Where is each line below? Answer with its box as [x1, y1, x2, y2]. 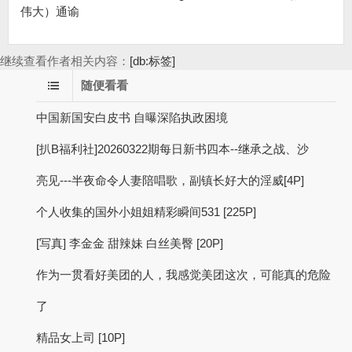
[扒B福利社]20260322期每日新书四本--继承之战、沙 [36, 142, 309, 156]
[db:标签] [130, 54, 175, 68]
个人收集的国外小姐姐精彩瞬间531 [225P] [36, 205, 256, 218]
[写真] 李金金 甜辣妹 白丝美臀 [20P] [36, 236, 223, 250]
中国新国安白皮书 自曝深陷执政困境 [36, 111, 228, 124]
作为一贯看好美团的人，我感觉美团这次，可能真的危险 [36, 268, 331, 281]
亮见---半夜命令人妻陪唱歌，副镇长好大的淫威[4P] [36, 174, 304, 187]
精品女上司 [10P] [36, 331, 125, 344]
